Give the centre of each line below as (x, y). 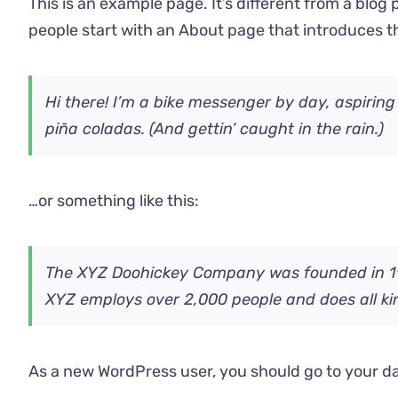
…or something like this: (114, 201)
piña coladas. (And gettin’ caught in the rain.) (215, 129)
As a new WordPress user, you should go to (187, 371)
